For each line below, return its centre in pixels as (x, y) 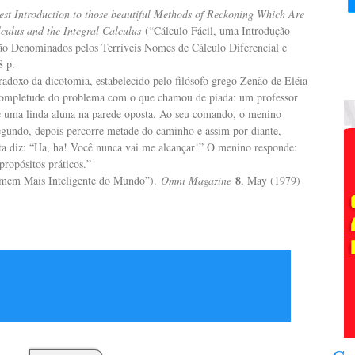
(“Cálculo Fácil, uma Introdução (216, 31)
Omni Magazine (196, 180)
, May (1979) (271, 180)
